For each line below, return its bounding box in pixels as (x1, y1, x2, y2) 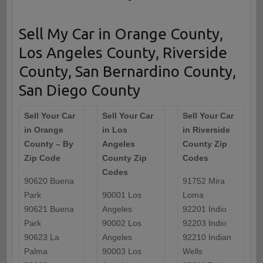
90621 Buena (23, 204, 74, 214)
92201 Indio (182, 204, 227, 214)
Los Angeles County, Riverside (18, 44, 227, 62)
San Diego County (18, 82, 140, 99)
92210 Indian (182, 232, 231, 242)
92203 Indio (182, 218, 227, 228)
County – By (23, 139, 73, 149)
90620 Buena (23, 176, 74, 186)
